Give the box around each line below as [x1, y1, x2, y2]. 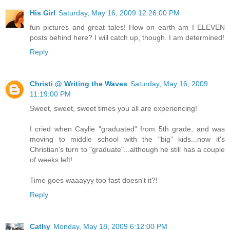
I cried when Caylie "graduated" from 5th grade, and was [30, 125, 225, 133]
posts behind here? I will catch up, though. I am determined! [30, 33, 224, 42]
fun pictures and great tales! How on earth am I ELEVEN [30, 23, 225, 32]
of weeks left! [30, 156, 72, 164]
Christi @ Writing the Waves [30, 80, 127, 88]
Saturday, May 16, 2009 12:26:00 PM [59, 9, 180, 17]
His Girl [30, 9, 55, 17]
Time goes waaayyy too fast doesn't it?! [30, 176, 158, 185]
